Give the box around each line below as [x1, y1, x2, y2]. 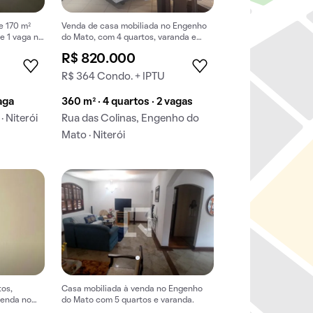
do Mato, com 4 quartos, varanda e [61, 34, 197, 42]
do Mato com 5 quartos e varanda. [61, 296, 195, 304]
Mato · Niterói [61, 131, 126, 141]
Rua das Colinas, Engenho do [61, 114, 200, 124]
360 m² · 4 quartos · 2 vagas [61, 97, 194, 108]
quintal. [61, 45, 92, 53]
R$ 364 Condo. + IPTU [61, 72, 166, 82]
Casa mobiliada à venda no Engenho [61, 285, 203, 293]
